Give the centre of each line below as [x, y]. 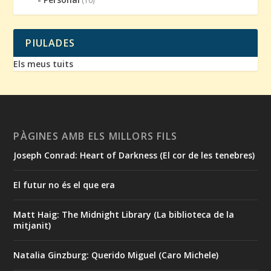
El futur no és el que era [64, 184]
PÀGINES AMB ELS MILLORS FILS [96, 136]
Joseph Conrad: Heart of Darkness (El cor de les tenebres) [134, 155]
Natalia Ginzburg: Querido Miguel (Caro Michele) [116, 255]
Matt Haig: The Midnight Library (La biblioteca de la [124, 214]
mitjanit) [32, 225]
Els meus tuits [44, 64]
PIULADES [51, 43]
